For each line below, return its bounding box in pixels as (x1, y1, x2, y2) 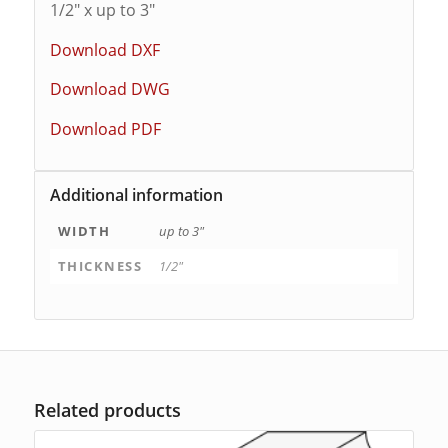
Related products (33, 398, 181, 423)
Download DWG (49, 78, 170, 101)
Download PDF (49, 117, 161, 140)
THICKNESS (57, 257, 143, 276)
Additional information (49, 184, 223, 207)
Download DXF (49, 38, 160, 61)
